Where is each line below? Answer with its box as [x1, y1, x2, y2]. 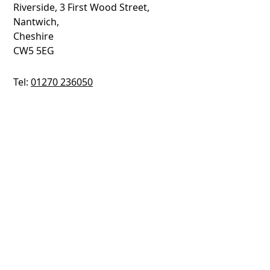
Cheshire [13, 30, 54, 43]
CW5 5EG [13, 44, 54, 57]
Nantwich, [13, 15, 59, 28]
